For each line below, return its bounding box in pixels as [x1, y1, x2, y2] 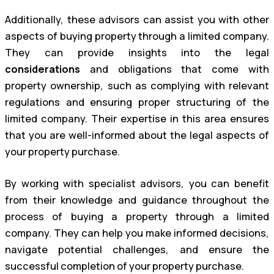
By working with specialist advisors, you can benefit [5, 177, 269, 190]
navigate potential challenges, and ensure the [5, 243, 269, 256]
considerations [5, 62, 80, 76]
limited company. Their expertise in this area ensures [5, 112, 269, 126]
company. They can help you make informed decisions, [5, 226, 269, 240]
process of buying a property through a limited [5, 210, 269, 223]
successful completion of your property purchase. [5, 259, 244, 273]
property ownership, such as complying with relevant [5, 79, 269, 93]
